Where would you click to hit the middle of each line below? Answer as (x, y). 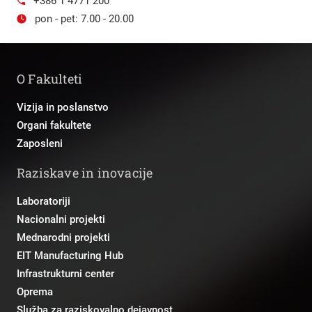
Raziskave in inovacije (85, 172)
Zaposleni (40, 143)
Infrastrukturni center (65, 273)
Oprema (35, 291)
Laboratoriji (44, 201)
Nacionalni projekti (61, 219)
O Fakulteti (50, 78)
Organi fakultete (54, 125)
